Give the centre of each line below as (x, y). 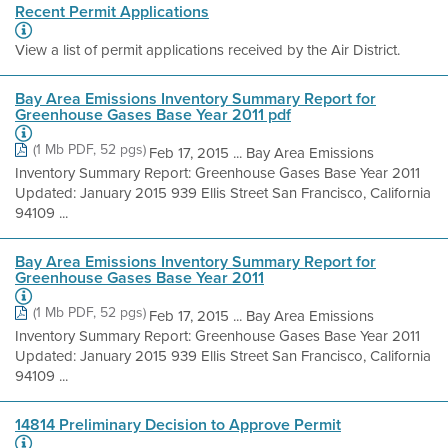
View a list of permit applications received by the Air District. (207, 50)
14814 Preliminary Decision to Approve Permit (178, 424)
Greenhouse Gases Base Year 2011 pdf (153, 114)
